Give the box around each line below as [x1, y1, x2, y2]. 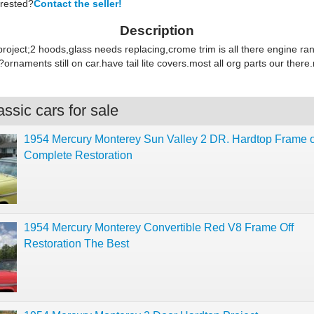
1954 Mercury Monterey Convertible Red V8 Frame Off [24, 221, 294, 233]
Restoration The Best [24, 238, 129, 250]
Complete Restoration [24, 149, 132, 161]
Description [120, 23, 194, 38]
